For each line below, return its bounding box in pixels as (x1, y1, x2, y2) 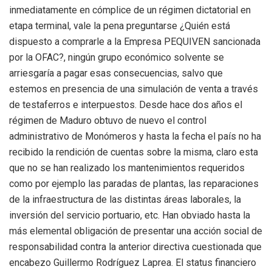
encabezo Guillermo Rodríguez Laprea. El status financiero (9, 256, 256, 268)
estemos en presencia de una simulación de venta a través (9, 83, 258, 95)
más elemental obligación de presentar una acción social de (9, 225, 262, 237)
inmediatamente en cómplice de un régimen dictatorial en (9, 4, 251, 16)
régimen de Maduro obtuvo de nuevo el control (9, 114, 206, 126)
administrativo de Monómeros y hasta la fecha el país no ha (9, 130, 261, 142)
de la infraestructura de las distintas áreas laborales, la (9, 193, 241, 205)
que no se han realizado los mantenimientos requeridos (9, 161, 245, 174)
